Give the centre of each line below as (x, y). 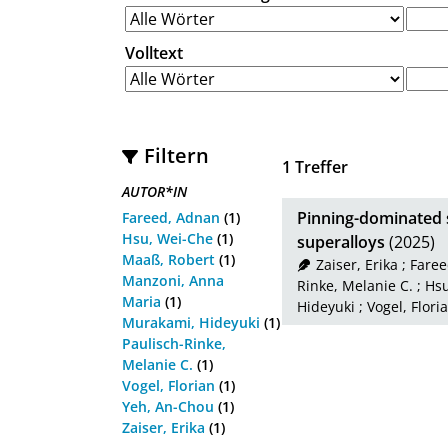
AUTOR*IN (154, 191)
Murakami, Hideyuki (191, 322)
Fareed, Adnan (171, 217)
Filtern (177, 155)
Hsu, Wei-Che (167, 238)
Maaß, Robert (168, 259)
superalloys (341, 241)
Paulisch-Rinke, (174, 343)
